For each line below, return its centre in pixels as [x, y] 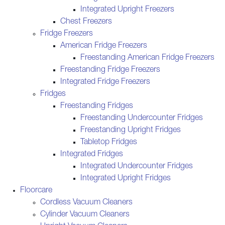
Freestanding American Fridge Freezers [147, 58]
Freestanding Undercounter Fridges [142, 118]
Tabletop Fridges [109, 142]
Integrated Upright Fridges [126, 179]
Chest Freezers [86, 22]
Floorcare [36, 191]
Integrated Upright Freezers [127, 10]
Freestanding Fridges [97, 106]
